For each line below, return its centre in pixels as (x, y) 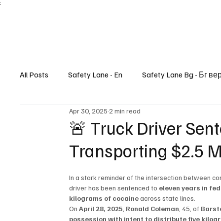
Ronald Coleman (153, 209)
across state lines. (167, 198)
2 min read (125, 110)
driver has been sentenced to (114, 188)
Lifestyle (54, 114)
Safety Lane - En (95, 75)
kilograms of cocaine (104, 198)
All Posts (34, 75)
